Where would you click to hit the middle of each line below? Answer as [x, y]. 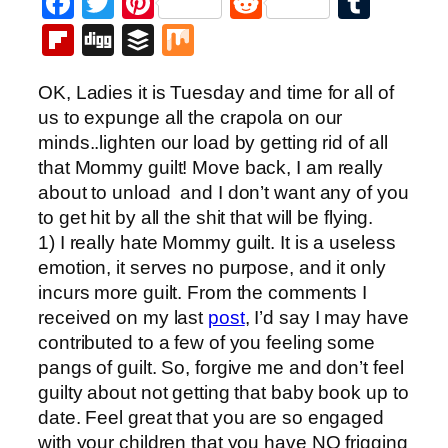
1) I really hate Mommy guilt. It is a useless [217, 242]
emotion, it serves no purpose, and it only [212, 267]
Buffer [196, 40]
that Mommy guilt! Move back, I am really [210, 167]
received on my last [123, 317]
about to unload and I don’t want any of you [223, 192]
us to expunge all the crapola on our [190, 117]
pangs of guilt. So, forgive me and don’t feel [221, 367]
